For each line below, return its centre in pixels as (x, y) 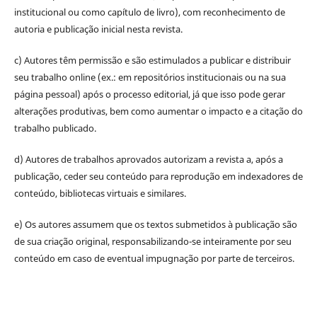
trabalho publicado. (55, 128)
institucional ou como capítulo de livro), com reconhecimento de (149, 12)
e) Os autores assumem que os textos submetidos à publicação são (155, 225)
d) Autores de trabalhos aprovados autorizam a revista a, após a (148, 160)
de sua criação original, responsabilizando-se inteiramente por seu (152, 242)
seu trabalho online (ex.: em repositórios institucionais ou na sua (150, 77)
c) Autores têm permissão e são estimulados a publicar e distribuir (152, 60)
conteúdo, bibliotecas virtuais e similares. (100, 194)
